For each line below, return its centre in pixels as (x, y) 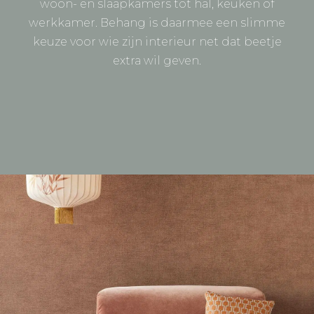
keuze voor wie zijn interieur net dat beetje (157, 41)
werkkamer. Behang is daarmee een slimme (157, 22)
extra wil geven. (157, 60)
